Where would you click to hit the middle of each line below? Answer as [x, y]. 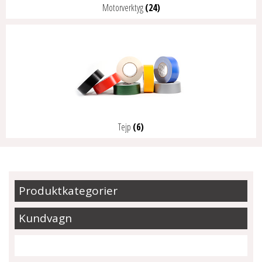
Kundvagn [45, 218]
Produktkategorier [68, 190]
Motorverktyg [123, 8]
